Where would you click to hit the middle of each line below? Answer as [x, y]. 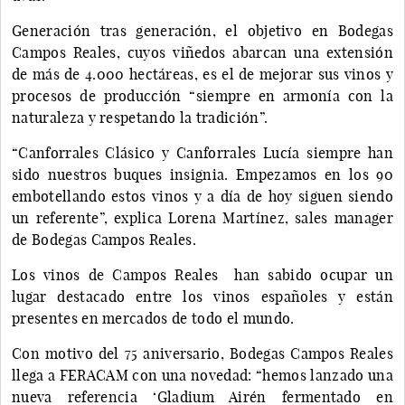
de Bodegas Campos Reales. [106, 239]
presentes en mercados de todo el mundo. [153, 318]
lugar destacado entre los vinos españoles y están [202, 296]
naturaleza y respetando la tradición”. [140, 117]
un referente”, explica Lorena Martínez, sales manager [202, 217]
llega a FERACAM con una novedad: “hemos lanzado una [202, 375]
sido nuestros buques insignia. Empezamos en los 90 [202, 174]
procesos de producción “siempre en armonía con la [202, 95]
